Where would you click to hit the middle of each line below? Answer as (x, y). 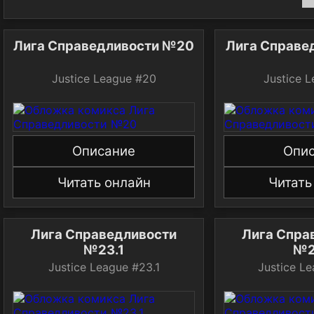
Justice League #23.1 (104, 267)
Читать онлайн (104, 183)
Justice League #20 (104, 78)
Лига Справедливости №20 (104, 46)
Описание (104, 151)
